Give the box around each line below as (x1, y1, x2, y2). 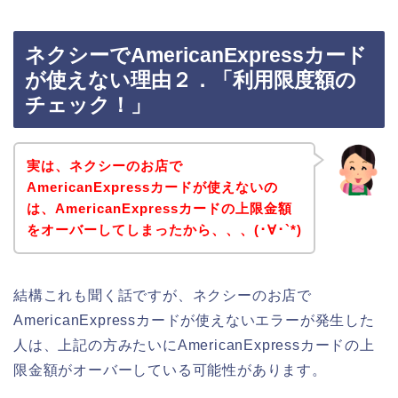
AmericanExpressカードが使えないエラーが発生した (13, 312, 375, 328)
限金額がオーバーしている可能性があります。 (13, 362, 327, 378)
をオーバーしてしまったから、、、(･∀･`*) (26, 221, 302, 237)
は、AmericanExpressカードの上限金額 (26, 200, 292, 216)
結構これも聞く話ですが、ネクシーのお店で (13, 287, 312, 303)
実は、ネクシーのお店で (26, 157, 183, 173)
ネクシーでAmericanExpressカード (25, 44, 367, 68)
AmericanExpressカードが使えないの (26, 179, 278, 195)
